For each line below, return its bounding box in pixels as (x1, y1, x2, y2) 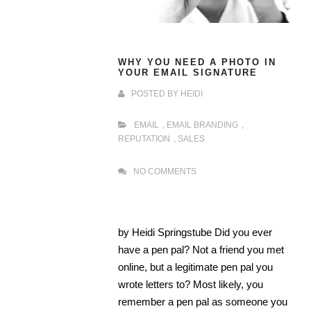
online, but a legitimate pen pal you (118, 261, 273, 274)
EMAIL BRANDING (167, 120, 238, 131)
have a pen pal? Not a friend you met (118, 244, 284, 256)
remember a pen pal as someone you (118, 296, 287, 308)
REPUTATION (118, 134, 170, 144)
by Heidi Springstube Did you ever (118, 226, 272, 239)
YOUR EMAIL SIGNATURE (118, 68, 258, 78)
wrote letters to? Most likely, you (118, 278, 263, 291)
